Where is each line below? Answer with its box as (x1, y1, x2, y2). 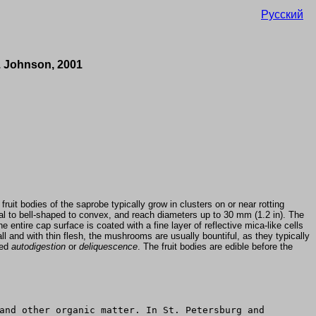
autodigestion (11, 241, 66, 253)
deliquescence (79, 241, 138, 253)
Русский (261, 8, 303, 20)
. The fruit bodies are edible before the (138, 241, 293, 253)
